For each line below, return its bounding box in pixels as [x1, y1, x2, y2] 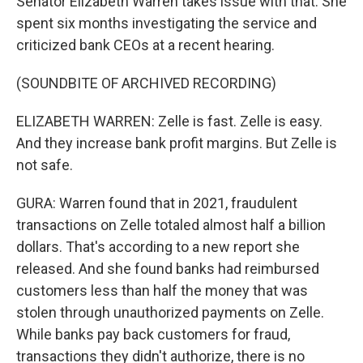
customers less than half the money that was [16, 282, 308, 300]
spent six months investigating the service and [16, 15, 317, 32]
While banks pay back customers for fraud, [16, 326, 290, 344]
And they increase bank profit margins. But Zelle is [16, 135, 337, 152]
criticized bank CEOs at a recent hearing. [16, 36, 275, 54]
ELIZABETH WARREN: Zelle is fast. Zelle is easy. [16, 113, 322, 130]
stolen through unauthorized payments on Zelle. [16, 304, 324, 322]
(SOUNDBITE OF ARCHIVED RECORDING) [16, 75, 276, 92]
